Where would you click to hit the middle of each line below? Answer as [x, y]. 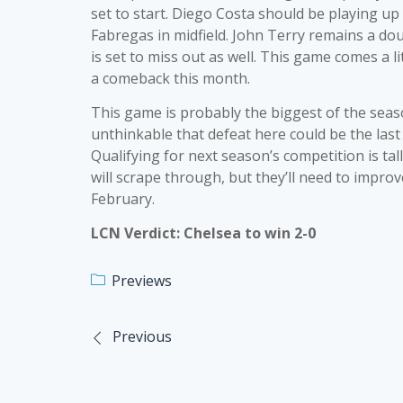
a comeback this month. [170, 78]
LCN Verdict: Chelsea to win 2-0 [203, 233]
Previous [142, 336]
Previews [142, 281]
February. [123, 199]
